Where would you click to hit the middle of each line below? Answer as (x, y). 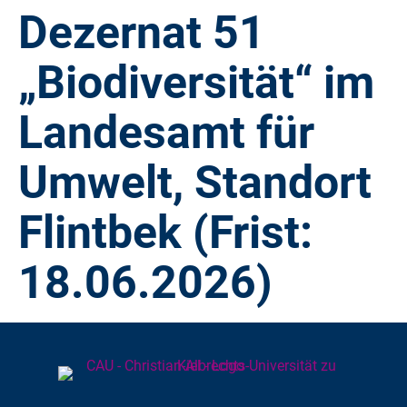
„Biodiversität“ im (196, 82)
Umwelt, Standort (195, 182)
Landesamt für (166, 132)
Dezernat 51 (142, 32)
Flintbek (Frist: (165, 232)
